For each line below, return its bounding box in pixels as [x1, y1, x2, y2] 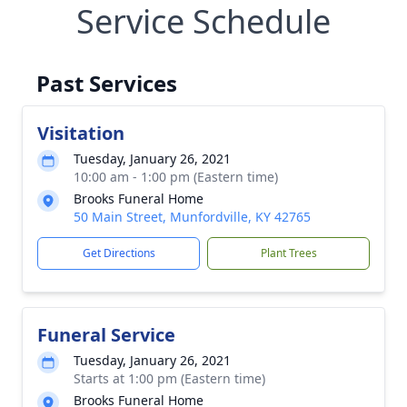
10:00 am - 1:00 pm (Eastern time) [74, 168, 278, 185]
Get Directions [82, 245, 155, 261]
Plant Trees [260, 245, 317, 261]
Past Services [36, 68, 177, 98]
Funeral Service [37, 323, 175, 347]
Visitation [37, 121, 124, 145]
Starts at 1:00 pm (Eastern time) [74, 370, 265, 387]
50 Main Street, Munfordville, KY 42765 [74, 208, 311, 225]
